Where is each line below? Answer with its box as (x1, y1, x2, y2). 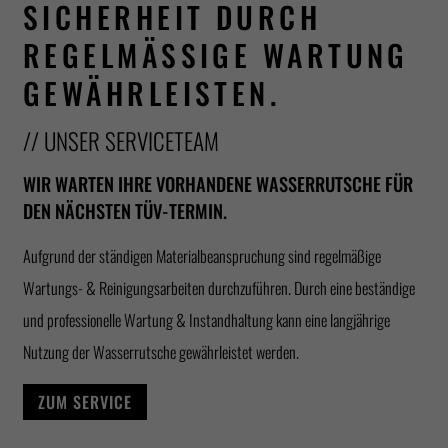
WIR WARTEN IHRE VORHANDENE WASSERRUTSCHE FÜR (23, 169, 413, 197)
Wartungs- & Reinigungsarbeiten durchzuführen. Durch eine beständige (23, 275, 415, 300)
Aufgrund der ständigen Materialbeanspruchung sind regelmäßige (23, 243, 381, 268)
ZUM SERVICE (38, 390, 132, 415)
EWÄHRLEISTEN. (23, 70, 270, 115)
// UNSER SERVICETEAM (23, 123, 219, 159)
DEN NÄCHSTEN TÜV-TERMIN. (23, 196, 227, 224)
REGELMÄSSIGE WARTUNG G (23, 32, 409, 77)
